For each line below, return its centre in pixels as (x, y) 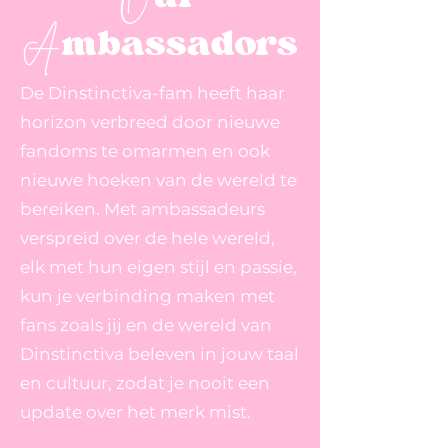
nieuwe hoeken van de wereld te (158, 180)
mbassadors (179, 43)
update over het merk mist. (135, 412)
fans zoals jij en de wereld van (146, 325)
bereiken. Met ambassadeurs (142, 209)
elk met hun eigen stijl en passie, (158, 267)
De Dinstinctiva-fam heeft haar (152, 93)
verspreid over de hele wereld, (147, 238)
